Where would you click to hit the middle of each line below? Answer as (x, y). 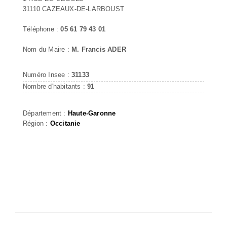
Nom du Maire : (47, 49)
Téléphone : (42, 29)
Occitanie (65, 123)
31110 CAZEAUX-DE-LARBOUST (73, 9)
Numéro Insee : (47, 74)
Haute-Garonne (92, 113)
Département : (45, 113)
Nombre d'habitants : (55, 86)
